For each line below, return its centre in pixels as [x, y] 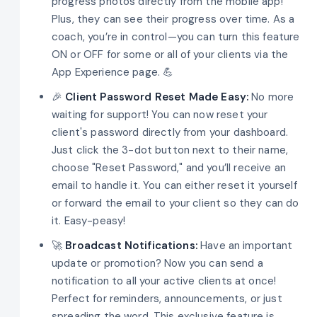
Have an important [245, 245]
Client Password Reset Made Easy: [157, 97]
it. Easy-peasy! [89, 220]
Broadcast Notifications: [131, 245]
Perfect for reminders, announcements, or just [167, 298]
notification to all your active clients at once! [164, 281]
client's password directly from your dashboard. [170, 132]
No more [271, 97]
